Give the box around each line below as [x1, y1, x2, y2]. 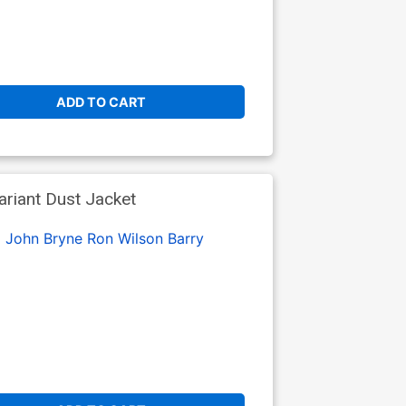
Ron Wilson [86, 229, 163, 248]
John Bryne [5, 229, 82, 248]
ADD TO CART [55, 94, 146, 111]
